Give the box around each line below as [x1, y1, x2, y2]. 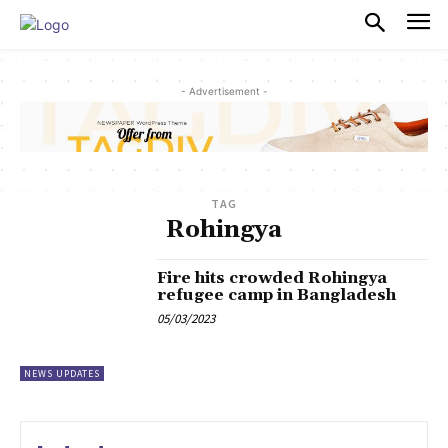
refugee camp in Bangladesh [157, 285, 397, 306]
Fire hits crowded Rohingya [157, 268, 388, 289]
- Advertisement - [180, 84, 268, 97]
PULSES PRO [69, 11, 216, 37]
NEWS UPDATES [24, 367, 100, 381]
